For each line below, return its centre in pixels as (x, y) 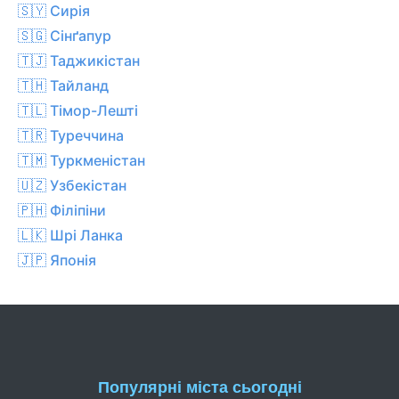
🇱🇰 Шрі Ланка (70, 235)
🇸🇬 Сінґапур (65, 35)
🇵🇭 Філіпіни (62, 210)
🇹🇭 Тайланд (63, 85)
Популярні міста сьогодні (199, 387)
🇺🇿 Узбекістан (72, 185)
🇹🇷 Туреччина (71, 135)
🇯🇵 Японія (57, 260)
